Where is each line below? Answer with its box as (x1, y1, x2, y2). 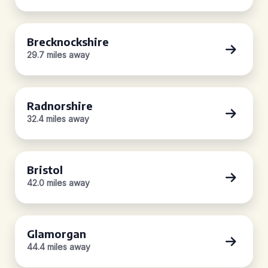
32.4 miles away (27, 114, 89, 124)
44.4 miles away (27, 242, 90, 252)
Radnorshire (27, 99, 93, 112)
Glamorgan (27, 227, 86, 240)
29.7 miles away (27, 50, 90, 60)
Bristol (27, 163, 63, 176)
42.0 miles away (27, 178, 90, 188)
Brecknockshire (27, 35, 109, 48)
